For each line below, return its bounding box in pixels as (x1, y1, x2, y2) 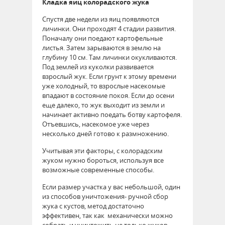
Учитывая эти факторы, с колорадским (42, 146, 163, 155)
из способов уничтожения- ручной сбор (42, 191, 168, 201)
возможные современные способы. (42, 165, 154, 174)
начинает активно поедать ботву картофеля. (42, 109, 182, 119)
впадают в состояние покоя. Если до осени (42, 90, 174, 100)
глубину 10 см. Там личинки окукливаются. (42, 52, 177, 62)
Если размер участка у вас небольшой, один (42, 182, 180, 191)
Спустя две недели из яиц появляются (42, 14, 159, 24)
